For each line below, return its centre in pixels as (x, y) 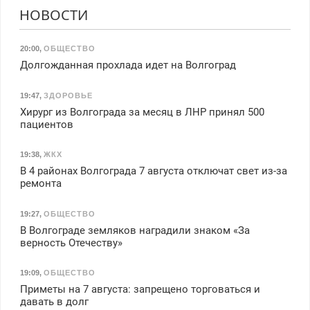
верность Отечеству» (71, 243)
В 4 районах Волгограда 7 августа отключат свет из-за (153, 171)
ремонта (40, 184)
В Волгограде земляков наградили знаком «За (135, 230)
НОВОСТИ (53, 15)
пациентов (46, 124)
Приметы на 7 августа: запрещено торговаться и (140, 290)
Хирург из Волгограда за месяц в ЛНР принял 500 (142, 112)
